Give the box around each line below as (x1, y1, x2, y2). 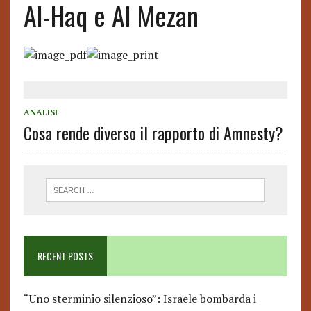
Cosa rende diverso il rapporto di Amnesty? (23, 120, 283, 145)
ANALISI (23, 107, 58, 117)
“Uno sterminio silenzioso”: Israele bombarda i (23, 291, 256, 307)
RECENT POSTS (37, 249, 93, 264)
